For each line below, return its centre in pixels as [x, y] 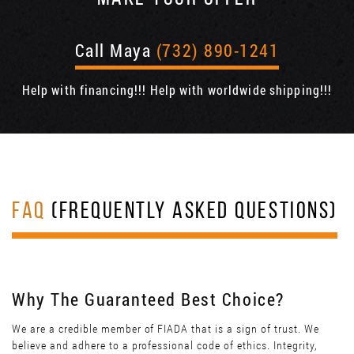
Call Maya [115, 51]
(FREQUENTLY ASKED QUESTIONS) [191, 213]
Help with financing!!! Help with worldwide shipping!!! [177, 90]
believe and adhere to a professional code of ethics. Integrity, [165, 346]
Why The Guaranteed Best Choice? [148, 299]
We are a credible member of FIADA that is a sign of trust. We [166, 329]
